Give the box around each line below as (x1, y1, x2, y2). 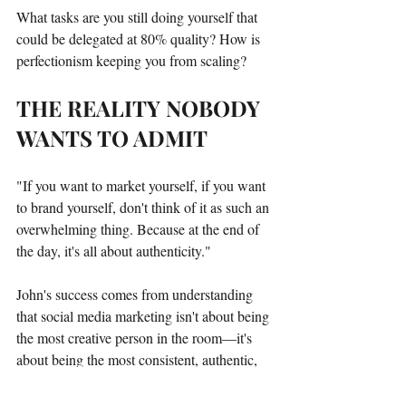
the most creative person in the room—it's (16, 327, 256, 347)
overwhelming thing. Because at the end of (16, 218, 263, 238)
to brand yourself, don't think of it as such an (16, 197, 273, 217)
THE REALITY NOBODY (16, 92, 266, 122)
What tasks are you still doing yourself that (16, 6, 261, 26)
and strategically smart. (16, 371, 147, 391)
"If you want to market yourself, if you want (16, 175, 269, 195)
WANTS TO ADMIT (16, 122, 208, 152)
